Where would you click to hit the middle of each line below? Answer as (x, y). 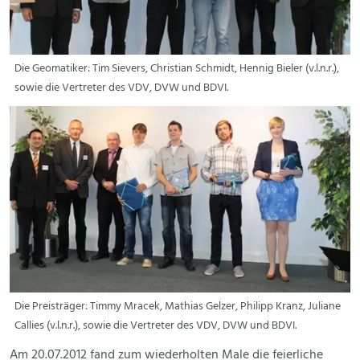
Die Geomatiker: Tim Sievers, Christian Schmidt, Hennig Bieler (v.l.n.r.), (177, 69)
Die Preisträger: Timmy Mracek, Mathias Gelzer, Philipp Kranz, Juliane (178, 307)
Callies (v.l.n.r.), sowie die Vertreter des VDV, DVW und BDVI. (155, 326)
